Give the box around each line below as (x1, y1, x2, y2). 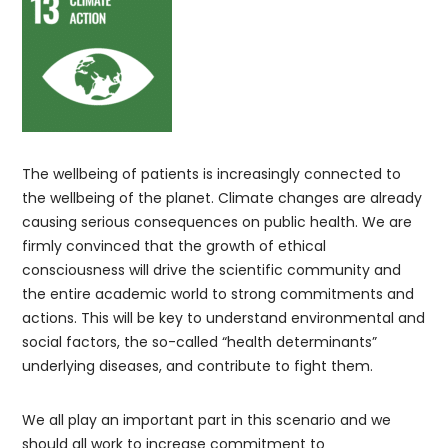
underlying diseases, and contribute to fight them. (22, 356, 374, 376)
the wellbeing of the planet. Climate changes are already (22, 188, 423, 208)
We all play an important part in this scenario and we (22, 410, 392, 430)
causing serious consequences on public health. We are (22, 212, 413, 232)
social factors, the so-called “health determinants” (22, 332, 378, 352)
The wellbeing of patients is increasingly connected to (22, 164, 402, 184)
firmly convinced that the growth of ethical (22, 236, 327, 256)
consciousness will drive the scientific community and (22, 260, 402, 280)
